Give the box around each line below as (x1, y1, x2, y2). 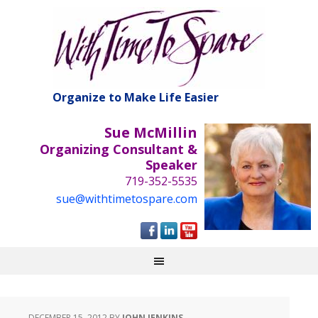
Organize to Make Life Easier (53, 89, 219, 105)
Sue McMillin (104, 123, 197, 142)
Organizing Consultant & (40, 141, 197, 158)
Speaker (146, 156, 197, 173)
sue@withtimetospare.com (56, 191, 197, 207)
